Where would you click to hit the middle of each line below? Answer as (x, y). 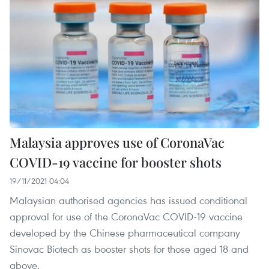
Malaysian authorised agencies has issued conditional (128, 201)
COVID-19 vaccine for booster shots (116, 162)
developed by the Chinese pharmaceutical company (125, 233)
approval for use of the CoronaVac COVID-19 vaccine (126, 217)
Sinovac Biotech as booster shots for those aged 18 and (129, 249)
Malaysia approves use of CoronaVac (117, 143)
